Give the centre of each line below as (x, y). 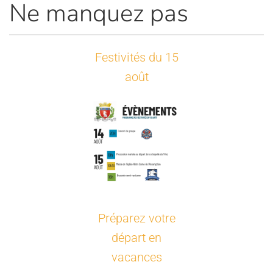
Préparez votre (136, 218)
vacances (136, 257)
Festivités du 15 (136, 57)
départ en (136, 237)
